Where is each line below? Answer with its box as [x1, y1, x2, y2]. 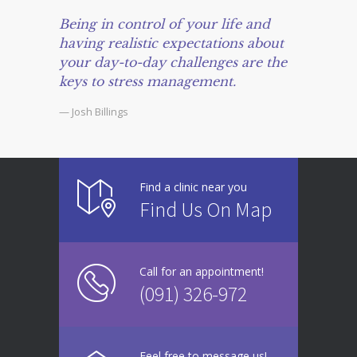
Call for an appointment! [139, 264, 264, 280]
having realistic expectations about [59, 35, 284, 52]
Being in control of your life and [59, 16, 270, 33]
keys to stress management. [59, 73, 236, 90]
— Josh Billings [59, 104, 128, 120]
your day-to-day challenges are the [59, 54, 287, 71]
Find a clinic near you [139, 179, 247, 195]
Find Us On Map [139, 196, 272, 223]
